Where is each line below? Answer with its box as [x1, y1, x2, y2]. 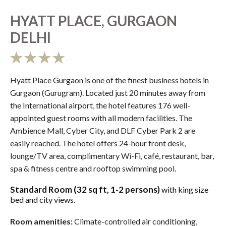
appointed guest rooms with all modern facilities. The [10, 113, 192, 123]
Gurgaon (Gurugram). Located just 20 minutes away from [10, 88, 205, 98]
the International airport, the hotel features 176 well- [10, 100, 190, 110]
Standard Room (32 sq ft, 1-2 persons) [10, 184, 161, 195]
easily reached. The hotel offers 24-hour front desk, [10, 138, 186, 148]
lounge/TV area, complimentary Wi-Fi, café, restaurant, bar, [10, 151, 214, 161]
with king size [161, 185, 208, 195]
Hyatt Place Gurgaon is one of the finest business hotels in [10, 75, 209, 85]
